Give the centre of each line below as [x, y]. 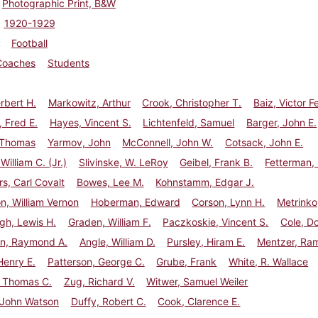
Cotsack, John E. [264, 142]
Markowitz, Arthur [89, 102]
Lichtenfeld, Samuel [189, 122]
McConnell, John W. [168, 142]
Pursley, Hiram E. [206, 241]
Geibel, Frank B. [216, 162]
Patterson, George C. [96, 261]
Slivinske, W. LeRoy [123, 162]
